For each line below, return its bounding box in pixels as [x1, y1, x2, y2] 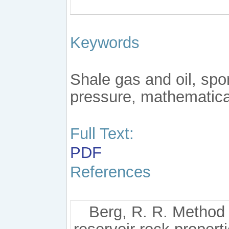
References [70, 163, 151, 181]
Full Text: [70, 124, 134, 143]
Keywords [70, 34, 140, 52]
